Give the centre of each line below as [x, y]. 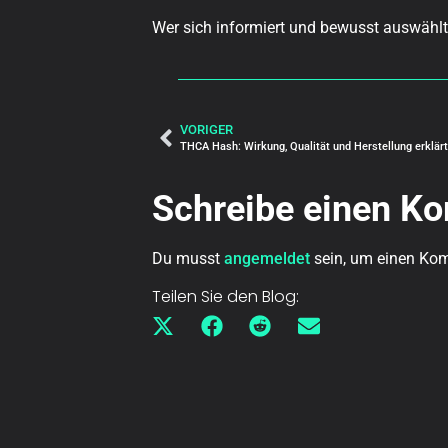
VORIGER [206, 129]
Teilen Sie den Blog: [225, 297]
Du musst [188, 258]
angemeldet [267, 258]
